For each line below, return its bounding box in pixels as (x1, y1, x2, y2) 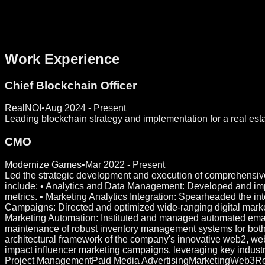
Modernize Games (5, 159, 82, 170)
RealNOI (5, 103, 41, 114)
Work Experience (5, 50, 119, 67)
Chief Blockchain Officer (5, 79, 137, 92)
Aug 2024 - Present (45, 103, 126, 114)
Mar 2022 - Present (85, 159, 165, 170)
